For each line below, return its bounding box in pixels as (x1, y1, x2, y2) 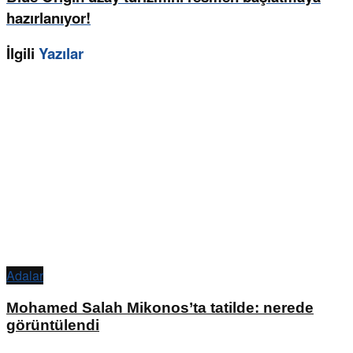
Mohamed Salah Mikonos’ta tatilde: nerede (6, 299, 314, 316)
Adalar (6, 266, 43, 285)
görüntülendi (6, 316, 99, 333)
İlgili (6, 43, 39, 65)
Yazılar (39, 43, 84, 65)
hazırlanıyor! (6, 6, 91, 28)
